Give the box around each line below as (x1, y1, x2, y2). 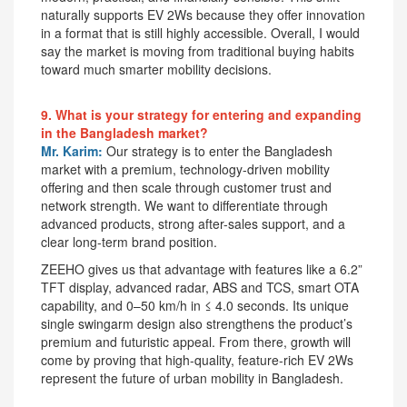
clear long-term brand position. (41, 232, 217, 251)
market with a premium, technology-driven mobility (41, 159, 330, 178)
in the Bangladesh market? (41, 123, 208, 142)
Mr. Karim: (41, 141, 103, 160)
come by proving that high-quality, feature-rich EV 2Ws (41, 350, 353, 369)
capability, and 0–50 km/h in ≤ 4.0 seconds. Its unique (41, 295, 349, 314)
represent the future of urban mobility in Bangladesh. (41, 368, 343, 387)
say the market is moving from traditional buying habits (41, 41, 354, 60)
